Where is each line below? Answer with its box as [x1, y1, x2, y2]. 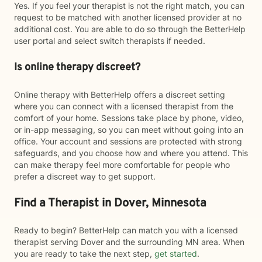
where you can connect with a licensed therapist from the [14, 101, 233, 111]
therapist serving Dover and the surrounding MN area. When [14, 237, 244, 247]
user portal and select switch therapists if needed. [14, 36, 205, 46]
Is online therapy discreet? [14, 61, 140, 74]
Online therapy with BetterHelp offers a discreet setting [14, 89, 225, 99]
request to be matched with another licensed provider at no [14, 12, 242, 22]
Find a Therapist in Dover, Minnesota [14, 196, 206, 211]
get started [154, 249, 197, 258]
